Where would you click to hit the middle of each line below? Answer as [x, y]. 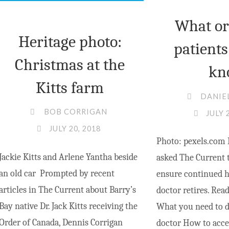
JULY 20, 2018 [75, 129]
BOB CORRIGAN [75, 112]
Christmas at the [70, 64]
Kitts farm [70, 87]
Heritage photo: [70, 41]
